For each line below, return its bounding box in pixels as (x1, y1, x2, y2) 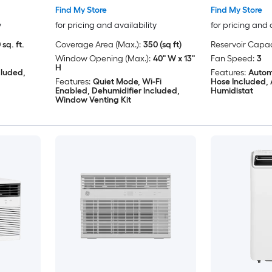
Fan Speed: (210, 53, 254, 64)
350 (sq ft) (143, 39, 182, 50)
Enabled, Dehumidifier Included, (55, 86, 180, 97)
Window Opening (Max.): (55, 53, 151, 64)
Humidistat (210, 86, 253, 97)
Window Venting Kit (55, 95, 131, 106)
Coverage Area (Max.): (55, 39, 141, 50)
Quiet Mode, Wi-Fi (92, 76, 161, 87)
